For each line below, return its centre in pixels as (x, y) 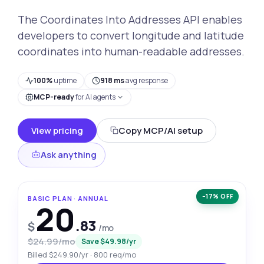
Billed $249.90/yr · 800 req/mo (82, 254)
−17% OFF (218, 196)
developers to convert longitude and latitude (131, 35)
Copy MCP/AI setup (160, 130)
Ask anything (68, 155)
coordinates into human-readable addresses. (131, 51)
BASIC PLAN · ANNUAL (68, 198)
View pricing (57, 130)
